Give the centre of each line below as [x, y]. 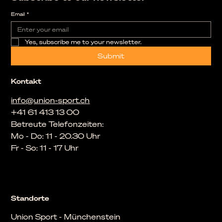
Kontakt [26, 81]
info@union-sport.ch [51, 100]
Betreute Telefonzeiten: [58, 124]
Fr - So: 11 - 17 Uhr [45, 148]
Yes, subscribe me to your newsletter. [83, 42]
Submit [111, 55]
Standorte [30, 198]
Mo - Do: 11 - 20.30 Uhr [56, 136]
